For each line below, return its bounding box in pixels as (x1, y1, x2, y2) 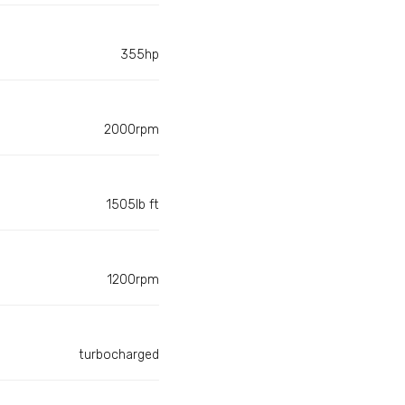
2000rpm (104, 122, 159, 138)
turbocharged (79, 347, 159, 363)
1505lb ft (106, 197, 159, 213)
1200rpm (107, 272, 159, 288)
